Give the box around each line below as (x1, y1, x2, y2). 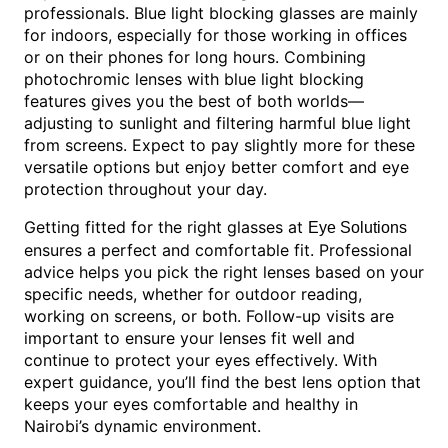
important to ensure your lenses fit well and (24, 327, 355, 348)
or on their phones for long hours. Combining (24, 46, 366, 67)
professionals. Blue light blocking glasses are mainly (24, 2, 418, 23)
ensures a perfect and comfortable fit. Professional (24, 239, 412, 260)
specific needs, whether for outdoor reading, (24, 283, 362, 304)
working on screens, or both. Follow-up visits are (24, 305, 394, 326)
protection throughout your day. (24, 178, 267, 199)
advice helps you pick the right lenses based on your (24, 261, 424, 282)
